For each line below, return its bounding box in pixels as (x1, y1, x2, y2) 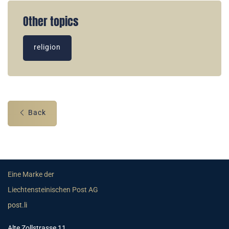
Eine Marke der (8, 170, 56, 179)
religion (34, 43, 61, 52)
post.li (8, 201, 27, 210)
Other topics (23, 13, 78, 30)
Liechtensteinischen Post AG (8, 186, 98, 195)
